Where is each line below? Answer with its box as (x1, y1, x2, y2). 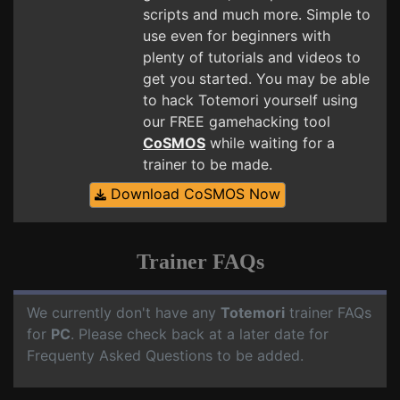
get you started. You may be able (143, 70, 370, 87)
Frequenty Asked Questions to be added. (27, 346, 304, 364)
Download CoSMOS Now (105, 185, 280, 203)
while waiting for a (205, 134, 335, 152)
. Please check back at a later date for (71, 325, 329, 343)
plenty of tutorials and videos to (143, 48, 361, 66)
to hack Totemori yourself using (143, 91, 358, 109)
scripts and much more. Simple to (143, 5, 371, 23)
